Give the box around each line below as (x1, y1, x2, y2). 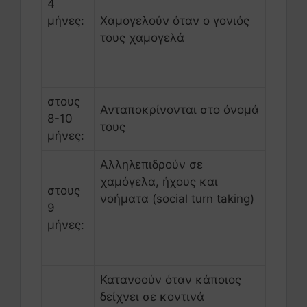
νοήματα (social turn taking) (100, 192, 254, 206)
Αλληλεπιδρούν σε (100, 158, 203, 172)
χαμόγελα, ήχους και (100, 175, 218, 189)
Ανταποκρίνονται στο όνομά (100, 103, 259, 117)
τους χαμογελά (100, 31, 184, 45)
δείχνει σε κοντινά (100, 290, 204, 304)
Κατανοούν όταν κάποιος (100, 273, 241, 287)
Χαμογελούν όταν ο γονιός (100, 14, 249, 28)
